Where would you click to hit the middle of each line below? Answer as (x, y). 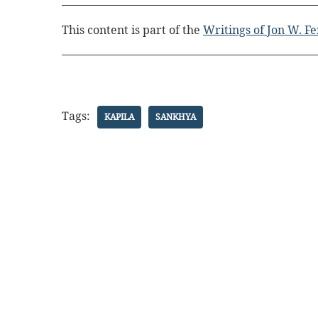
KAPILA (119, 117)
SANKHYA (176, 117)
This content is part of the (132, 29)
